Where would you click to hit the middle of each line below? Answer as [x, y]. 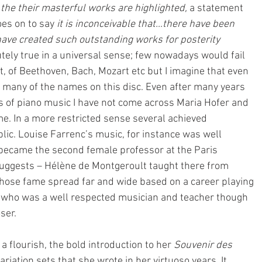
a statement [216, 8]
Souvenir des [204, 245]
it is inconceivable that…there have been [147, 24]
